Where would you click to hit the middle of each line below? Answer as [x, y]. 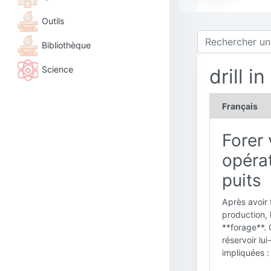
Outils [53, 21]
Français [240, 106]
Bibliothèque [66, 45]
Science [57, 69]
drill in [237, 77]
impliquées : [246, 253]
